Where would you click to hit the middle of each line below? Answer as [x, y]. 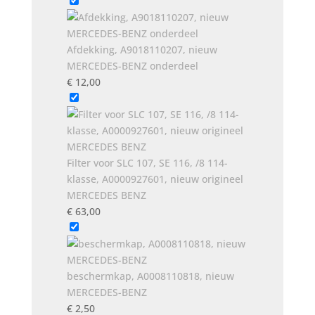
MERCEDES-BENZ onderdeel [132, 66]
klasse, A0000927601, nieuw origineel [155, 179]
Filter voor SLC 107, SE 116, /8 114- [147, 163]
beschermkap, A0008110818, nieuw [150, 276]
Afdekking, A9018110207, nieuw [142, 50]
